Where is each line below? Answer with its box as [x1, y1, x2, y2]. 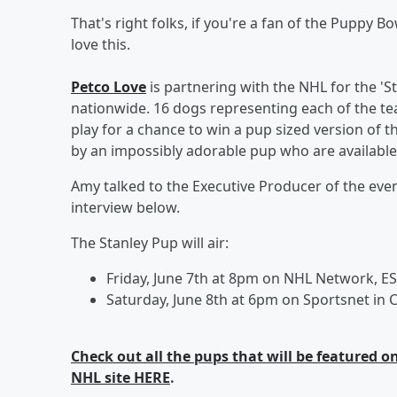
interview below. [71, 197, 180, 217]
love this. [71, 34, 130, 54]
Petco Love [71, 76, 146, 97]
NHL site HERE [71, 367, 170, 387]
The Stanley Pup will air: [71, 232, 229, 253]
